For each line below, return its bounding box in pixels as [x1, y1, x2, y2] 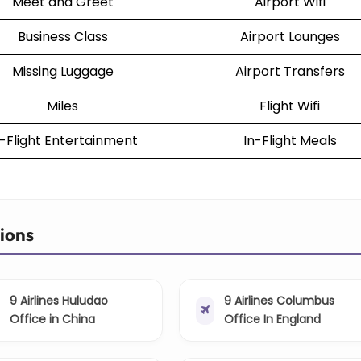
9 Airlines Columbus [224, 293, 334, 309]
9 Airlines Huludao [10, 293, 108, 309]
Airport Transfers [234, 62, 345, 81]
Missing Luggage [11, 62, 114, 81]
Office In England [224, 311, 321, 328]
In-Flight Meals [243, 131, 337, 151]
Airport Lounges [239, 27, 340, 47]
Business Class [17, 27, 108, 47]
